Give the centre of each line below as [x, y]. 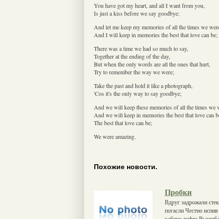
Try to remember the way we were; [134, 72]
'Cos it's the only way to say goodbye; [138, 93]
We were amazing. [115, 136]
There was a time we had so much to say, [141, 48]
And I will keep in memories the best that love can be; [156, 34]
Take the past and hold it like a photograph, [143, 85]
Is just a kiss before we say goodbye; [137, 13]
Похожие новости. [126, 167]
